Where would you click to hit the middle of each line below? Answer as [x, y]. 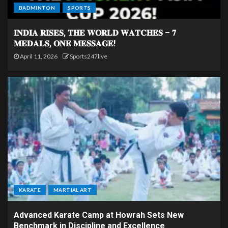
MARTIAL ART [73, 190]
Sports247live [89, 56]
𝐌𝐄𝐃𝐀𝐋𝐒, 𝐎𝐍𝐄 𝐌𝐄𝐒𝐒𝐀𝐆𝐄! [65, 43]
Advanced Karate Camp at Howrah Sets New [99, 215]
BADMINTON [37, 7]
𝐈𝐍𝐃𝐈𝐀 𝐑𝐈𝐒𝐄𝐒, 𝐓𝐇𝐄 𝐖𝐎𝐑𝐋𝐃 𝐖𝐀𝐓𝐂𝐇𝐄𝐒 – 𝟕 [95, 33]
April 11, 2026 [38, 56]
